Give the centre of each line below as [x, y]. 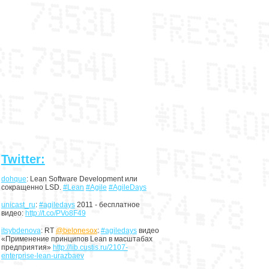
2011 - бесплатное [107, 205]
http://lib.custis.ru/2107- [90, 247]
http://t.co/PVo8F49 [55, 213]
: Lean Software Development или [82, 179]
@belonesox [76, 231]
